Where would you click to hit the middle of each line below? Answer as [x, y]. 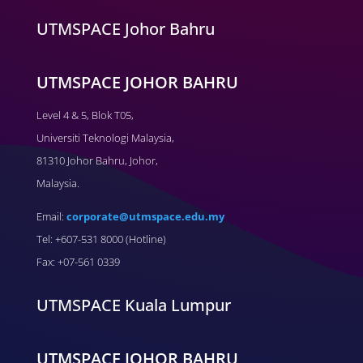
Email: [51, 217]
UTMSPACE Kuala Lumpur [133, 305]
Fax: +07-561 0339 [78, 262]
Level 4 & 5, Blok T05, [85, 115]
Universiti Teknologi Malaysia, [105, 138]
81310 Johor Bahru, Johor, [97, 161]
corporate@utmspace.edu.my [145, 217]
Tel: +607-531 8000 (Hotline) [101, 239]
